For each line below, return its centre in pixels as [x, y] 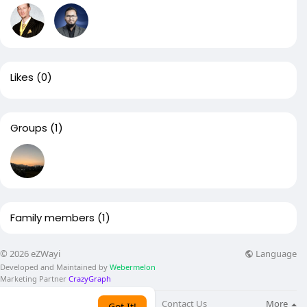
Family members [52, 218]
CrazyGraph [89, 279]
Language [275, 253]
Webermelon [133, 267]
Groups [29, 128]
